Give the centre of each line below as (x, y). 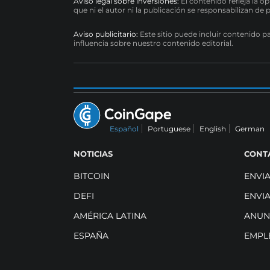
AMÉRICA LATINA (110, 216)
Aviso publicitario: (106, 34)
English (213, 129)
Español (124, 129)
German (250, 129)
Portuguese (169, 129)
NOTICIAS (93, 154)
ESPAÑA (91, 236)
